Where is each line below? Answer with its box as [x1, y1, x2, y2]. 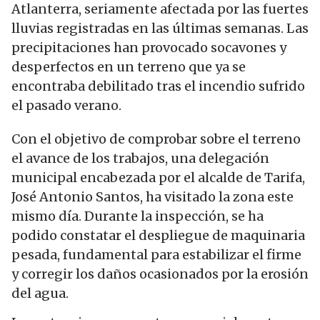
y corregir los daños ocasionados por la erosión [11, 265, 309, 282]
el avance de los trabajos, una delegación [11, 149, 269, 166]
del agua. [11, 284, 69, 301]
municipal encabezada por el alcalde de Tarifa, [11, 169, 305, 186]
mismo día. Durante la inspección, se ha [11, 207, 264, 224]
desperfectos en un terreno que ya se [11, 58, 246, 75]
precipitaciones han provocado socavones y [11, 39, 286, 56]
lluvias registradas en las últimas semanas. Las [11, 19, 309, 36]
